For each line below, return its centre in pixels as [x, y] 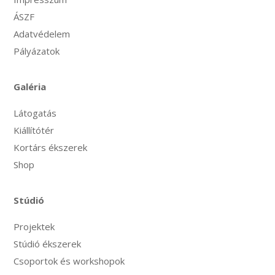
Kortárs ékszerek [51, 147]
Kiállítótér [34, 130]
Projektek [34, 226]
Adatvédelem [42, 33]
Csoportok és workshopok [69, 261]
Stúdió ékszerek [48, 243]
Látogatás [35, 113]
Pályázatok [37, 51]
